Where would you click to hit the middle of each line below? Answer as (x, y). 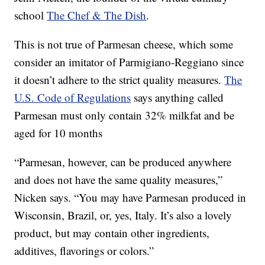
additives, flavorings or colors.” (84, 251)
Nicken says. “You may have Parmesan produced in (130, 198)
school (31, 15)
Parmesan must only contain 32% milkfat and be (125, 115)
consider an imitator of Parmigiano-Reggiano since (129, 62)
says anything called (177, 98)
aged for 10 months (59, 133)
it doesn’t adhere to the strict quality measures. (119, 80)
